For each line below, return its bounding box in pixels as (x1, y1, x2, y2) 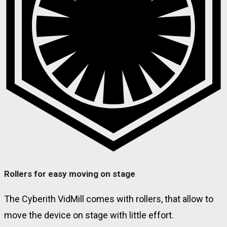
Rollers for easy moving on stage (4, 168, 135, 179)
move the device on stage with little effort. (4, 210, 174, 221)
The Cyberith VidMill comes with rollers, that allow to (4, 194, 213, 205)
